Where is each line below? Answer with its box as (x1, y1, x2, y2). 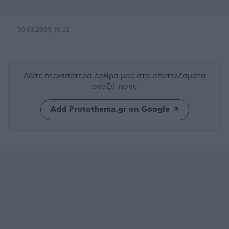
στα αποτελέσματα (136, 71, 206, 81)
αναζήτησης (92, 82, 137, 91)
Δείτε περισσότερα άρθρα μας (23, 71, 136, 81)
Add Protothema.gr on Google (50, 104, 170, 116)
